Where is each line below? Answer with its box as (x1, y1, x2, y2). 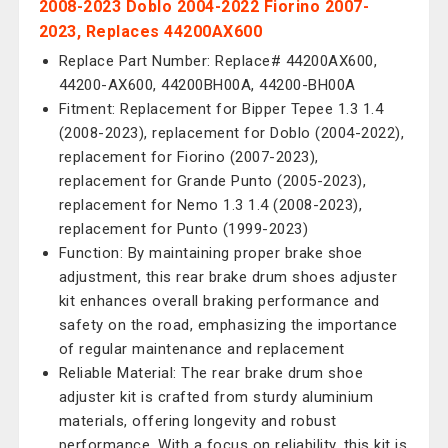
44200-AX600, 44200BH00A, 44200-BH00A (58, 76, 356, 94)
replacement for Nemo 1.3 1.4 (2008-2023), (58, 196, 363, 214)
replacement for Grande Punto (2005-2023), (58, 172, 367, 190)
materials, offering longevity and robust (58, 412, 337, 430)
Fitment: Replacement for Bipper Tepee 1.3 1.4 (58, 100, 384, 118)
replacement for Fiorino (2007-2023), (58, 148, 319, 166)
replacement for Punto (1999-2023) (58, 220, 309, 238)
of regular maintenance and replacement (58, 340, 345, 358)
